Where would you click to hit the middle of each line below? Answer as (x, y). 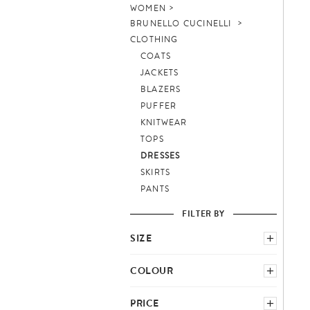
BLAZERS (161, 90)
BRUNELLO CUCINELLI (181, 24)
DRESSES (161, 156)
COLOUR (152, 270)
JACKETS (160, 73)
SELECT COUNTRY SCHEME (182, 263)
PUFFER (159, 106)
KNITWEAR (164, 123)
